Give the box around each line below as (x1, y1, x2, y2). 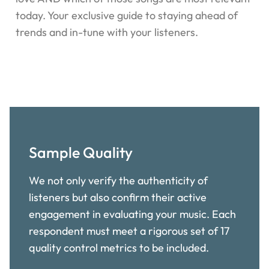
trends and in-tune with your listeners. (16, 25, 198, 39)
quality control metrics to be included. (29, 240, 209, 255)
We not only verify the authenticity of (29, 173, 208, 187)
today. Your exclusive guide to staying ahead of (16, 8, 238, 22)
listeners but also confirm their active (29, 190, 207, 204)
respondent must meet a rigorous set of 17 (29, 223, 229, 238)
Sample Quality (29, 142, 133, 162)
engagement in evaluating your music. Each (29, 207, 236, 221)
